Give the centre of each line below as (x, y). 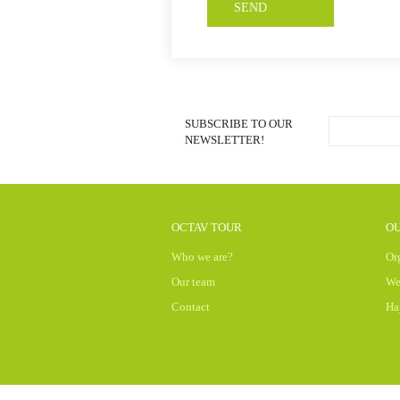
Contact (191, 307)
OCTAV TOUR (207, 227)
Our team (193, 282)
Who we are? (202, 257)
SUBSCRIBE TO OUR (239, 124)
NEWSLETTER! (225, 140)
